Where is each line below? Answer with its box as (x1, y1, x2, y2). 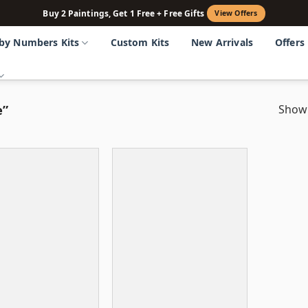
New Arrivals (191, 36, 253, 49)
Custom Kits (110, 36, 170, 49)
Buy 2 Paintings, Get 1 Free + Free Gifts (43, 7, 205, 19)
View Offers (214, 8, 258, 18)
